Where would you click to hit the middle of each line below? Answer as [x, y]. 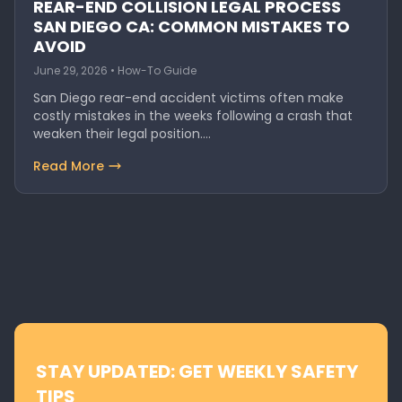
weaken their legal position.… [122, 134]
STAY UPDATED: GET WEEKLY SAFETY [197, 371]
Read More [69, 166]
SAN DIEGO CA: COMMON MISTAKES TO [192, 26]
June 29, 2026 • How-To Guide [115, 70]
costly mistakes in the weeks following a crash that [193, 116]
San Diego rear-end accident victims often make [188, 98]
